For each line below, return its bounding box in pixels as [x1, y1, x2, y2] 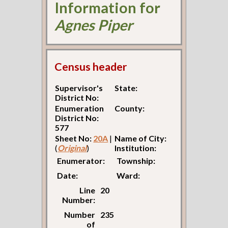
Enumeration [55, 103, 104, 113]
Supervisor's [55, 83, 103, 93]
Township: [117, 156, 156, 166]
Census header [54, 60, 127, 74]
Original [58, 143, 87, 153]
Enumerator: [57, 156, 105, 166]
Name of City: [115, 133, 167, 144]
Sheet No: [55, 133, 94, 144]
